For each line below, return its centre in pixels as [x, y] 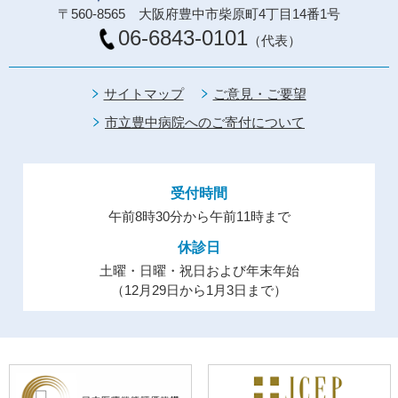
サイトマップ [143, 94]
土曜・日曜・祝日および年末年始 [199, 271]
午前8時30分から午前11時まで [199, 217]
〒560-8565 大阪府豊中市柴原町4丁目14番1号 [199, 14]
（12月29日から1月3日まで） [199, 291]
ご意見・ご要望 [259, 94]
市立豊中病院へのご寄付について [205, 123]
